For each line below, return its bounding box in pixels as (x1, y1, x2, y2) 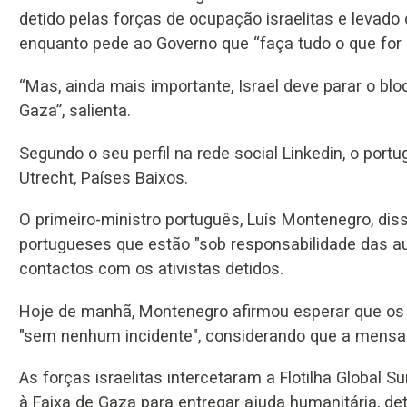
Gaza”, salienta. (19, 100, 131, 120)
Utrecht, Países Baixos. (19, 167, 188, 187)
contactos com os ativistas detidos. (19, 259, 283, 279)
